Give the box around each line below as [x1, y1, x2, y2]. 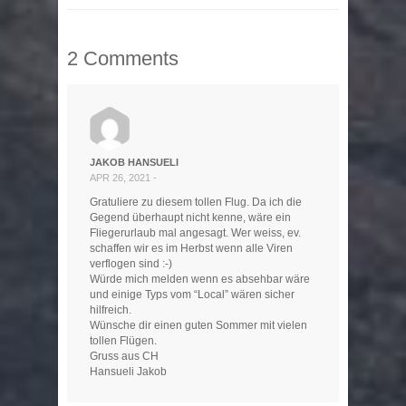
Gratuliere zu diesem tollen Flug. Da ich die [90, 196, 302, 209]
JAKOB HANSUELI [90, 157, 179, 169]
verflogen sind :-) [90, 257, 172, 271]
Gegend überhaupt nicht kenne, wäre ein [90, 211, 291, 225]
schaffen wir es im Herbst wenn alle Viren [90, 242, 293, 256]
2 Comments [67, 47, 179, 71]
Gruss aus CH [90, 350, 159, 363]
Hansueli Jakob [90, 365, 167, 379]
